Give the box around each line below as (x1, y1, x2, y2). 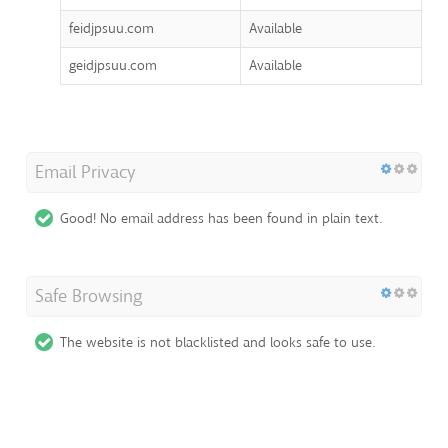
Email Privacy (35, 160, 136, 185)
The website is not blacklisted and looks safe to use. (60, 333, 375, 353)
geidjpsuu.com (69, 56, 157, 76)
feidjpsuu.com (69, 19, 154, 39)
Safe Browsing (35, 284, 143, 309)
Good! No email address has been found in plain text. (60, 209, 382, 229)
